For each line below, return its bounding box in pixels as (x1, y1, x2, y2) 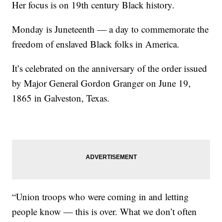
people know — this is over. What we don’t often (12, 205, 197, 218)
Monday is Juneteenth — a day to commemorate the (12, 22, 209, 35)
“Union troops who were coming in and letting (12, 190, 189, 203)
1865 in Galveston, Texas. (12, 91, 110, 104)
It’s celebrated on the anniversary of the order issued (12, 61, 208, 74)
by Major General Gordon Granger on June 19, (12, 76, 191, 89)
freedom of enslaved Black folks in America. (12, 37, 180, 50)
